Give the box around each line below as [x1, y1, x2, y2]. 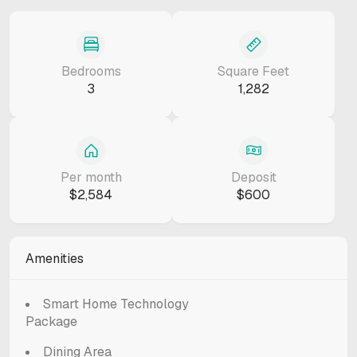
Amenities [25, 249, 84, 267]
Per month [60, 168, 122, 186]
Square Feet [218, 62, 289, 80]
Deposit [230, 168, 277, 186]
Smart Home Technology [43, 295, 189, 312]
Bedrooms [61, 62, 121, 80]
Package [25, 312, 77, 330]
